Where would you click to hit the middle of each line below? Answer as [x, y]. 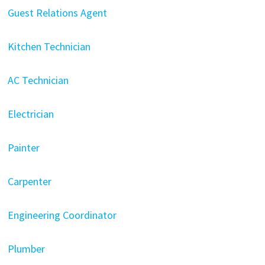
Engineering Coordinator [62, 215]
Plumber [26, 248]
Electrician [30, 114]
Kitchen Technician [49, 46]
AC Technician [38, 80]
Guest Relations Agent [57, 12]
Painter [23, 147]
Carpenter [29, 181]
